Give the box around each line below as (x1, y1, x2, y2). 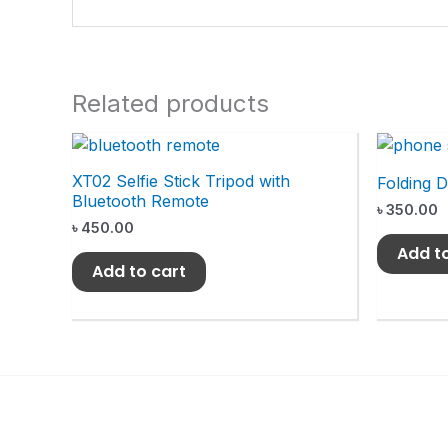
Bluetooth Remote (72, 191, 209, 212)
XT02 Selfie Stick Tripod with (72, 171, 290, 192)
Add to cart (92, 260, 186, 284)
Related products (72, 89, 269, 119)
